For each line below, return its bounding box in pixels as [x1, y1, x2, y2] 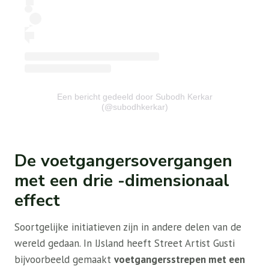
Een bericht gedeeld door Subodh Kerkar [56, 92, 213, 102]
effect [14, 189, 60, 213]
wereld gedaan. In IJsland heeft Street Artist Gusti [14, 237, 235, 250]
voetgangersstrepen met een [114, 253, 245, 267]
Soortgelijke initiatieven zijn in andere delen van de [14, 220, 241, 234]
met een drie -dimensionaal [14, 169, 229, 193]
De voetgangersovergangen [14, 150, 232, 173]
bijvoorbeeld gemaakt [14, 253, 114, 267]
